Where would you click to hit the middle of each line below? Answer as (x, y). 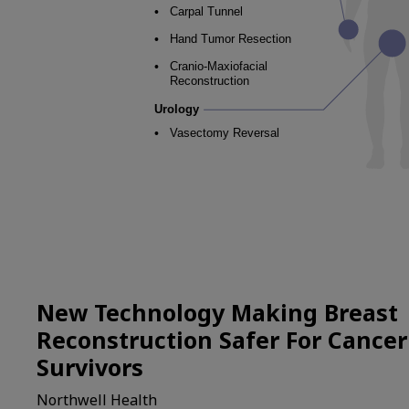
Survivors (90, 367)
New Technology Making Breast (217, 312)
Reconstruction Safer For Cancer (222, 339)
